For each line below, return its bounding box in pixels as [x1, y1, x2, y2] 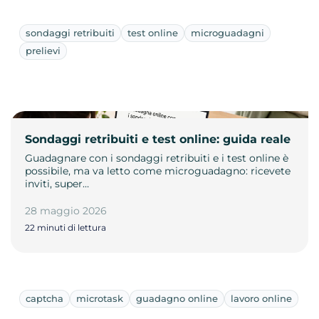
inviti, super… [25, 177, 89, 190]
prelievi [26, 44, 61, 56]
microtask [76, 292, 123, 304]
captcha [26, 292, 63, 304]
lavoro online [231, 292, 292, 304]
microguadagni [191, 26, 264, 38]
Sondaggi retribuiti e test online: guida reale [25, 132, 291, 146]
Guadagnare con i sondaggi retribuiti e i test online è [25, 151, 288, 164]
